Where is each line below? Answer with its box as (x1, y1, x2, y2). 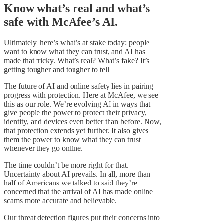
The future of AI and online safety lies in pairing (4, 82, 153, 91)
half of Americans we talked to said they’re (4, 179, 137, 187)
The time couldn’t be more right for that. (4, 161, 129, 170)
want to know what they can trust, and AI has (4, 47, 145, 56)
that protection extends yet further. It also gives (4, 126, 148, 135)
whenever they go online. (4, 144, 83, 153)
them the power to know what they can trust (4, 135, 141, 144)
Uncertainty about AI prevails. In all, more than (4, 170, 150, 179)
